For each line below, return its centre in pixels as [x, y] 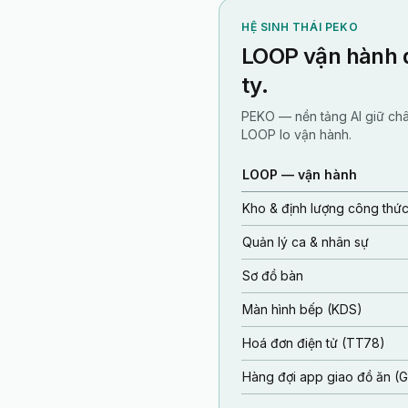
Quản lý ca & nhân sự [306, 242]
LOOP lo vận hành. [296, 134]
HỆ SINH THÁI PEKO [300, 27]
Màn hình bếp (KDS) [302, 309]
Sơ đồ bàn [273, 275]
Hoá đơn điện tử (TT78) [314, 343]
